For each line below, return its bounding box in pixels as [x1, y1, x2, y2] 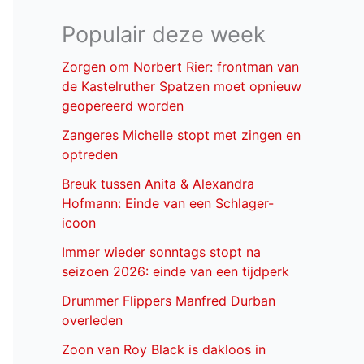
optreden [62, 146, 118, 163]
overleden [62, 312, 123, 329]
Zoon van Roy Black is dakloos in [62, 341, 266, 358]
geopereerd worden [62, 97, 184, 115]
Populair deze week [62, 21, 266, 49]
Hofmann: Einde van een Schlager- [62, 195, 274, 212]
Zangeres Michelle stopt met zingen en [62, 127, 301, 144]
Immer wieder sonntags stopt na [62, 244, 261, 261]
